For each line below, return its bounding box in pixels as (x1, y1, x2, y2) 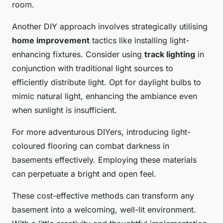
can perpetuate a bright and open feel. (12, 169, 156, 179)
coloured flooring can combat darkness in (12, 141, 169, 151)
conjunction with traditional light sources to (12, 63, 173, 74)
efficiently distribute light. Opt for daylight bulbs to (12, 77, 201, 88)
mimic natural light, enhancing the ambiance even (12, 91, 197, 102)
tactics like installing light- (90, 35, 189, 46)
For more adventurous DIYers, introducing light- (12, 127, 191, 137)
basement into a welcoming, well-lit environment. (12, 205, 196, 215)
